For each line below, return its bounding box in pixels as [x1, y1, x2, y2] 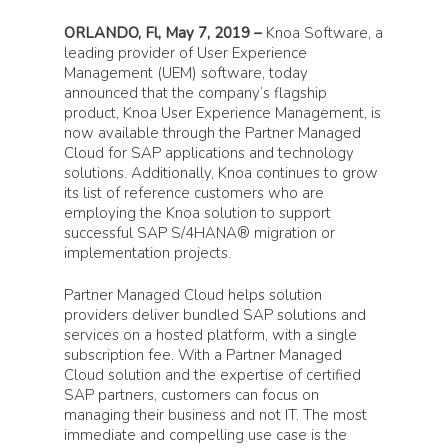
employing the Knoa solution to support [64, 202, 331, 223]
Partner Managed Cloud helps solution [64, 285, 322, 305]
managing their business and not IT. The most [64, 405, 367, 425]
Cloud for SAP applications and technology [64, 142, 354, 163]
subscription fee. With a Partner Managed [64, 345, 342, 365]
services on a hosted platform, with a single [64, 325, 357, 345]
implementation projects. [64, 242, 231, 263]
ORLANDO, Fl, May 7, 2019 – [64, 22, 266, 43]
